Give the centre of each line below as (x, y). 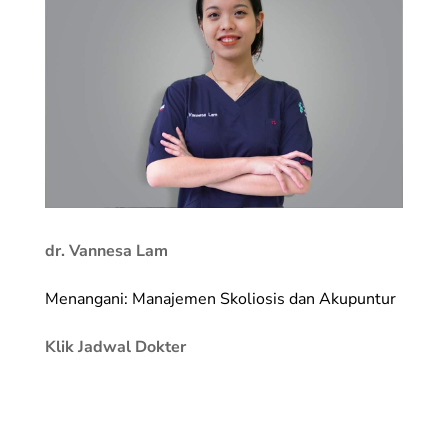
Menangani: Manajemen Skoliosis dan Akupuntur (220, 298)
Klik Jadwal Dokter (115, 346)
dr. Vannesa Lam (106, 250)
